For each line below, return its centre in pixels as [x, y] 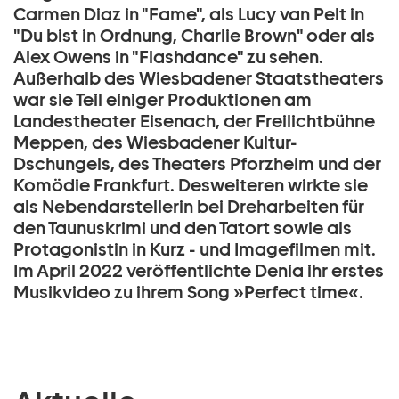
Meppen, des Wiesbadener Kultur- [155, 143]
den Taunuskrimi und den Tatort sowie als [183, 228]
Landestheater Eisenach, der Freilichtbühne [194, 122]
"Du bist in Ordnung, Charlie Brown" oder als [194, 36]
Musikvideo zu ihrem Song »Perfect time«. [188, 293]
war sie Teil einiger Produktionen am [163, 100]
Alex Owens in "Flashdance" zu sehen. [168, 57]
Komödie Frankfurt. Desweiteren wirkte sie [191, 186]
